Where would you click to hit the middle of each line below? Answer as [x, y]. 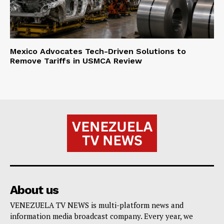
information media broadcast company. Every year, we [101, 216]
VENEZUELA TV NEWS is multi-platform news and [97, 205]
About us [34, 190]
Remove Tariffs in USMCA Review [76, 60]
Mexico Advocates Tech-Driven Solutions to [98, 51]
